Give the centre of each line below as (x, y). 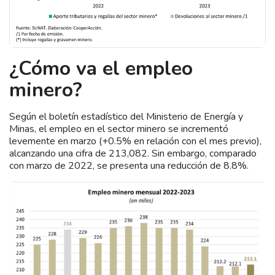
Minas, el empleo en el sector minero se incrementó (119, 129)
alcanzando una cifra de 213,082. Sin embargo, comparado (133, 153)
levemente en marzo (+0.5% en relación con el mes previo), (135, 141)
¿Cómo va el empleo (101, 68)
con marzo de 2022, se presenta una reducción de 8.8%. (129, 165)
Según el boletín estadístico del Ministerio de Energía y (126, 116)
